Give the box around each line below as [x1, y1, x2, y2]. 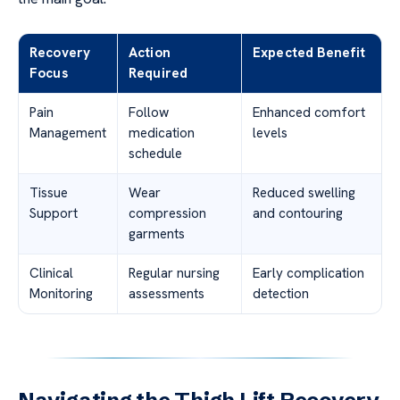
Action [129, 43, 171, 62]
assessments [129, 284, 204, 303]
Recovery [29, 43, 91, 62]
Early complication [253, 263, 364, 282]
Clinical [29, 263, 73, 282]
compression [129, 204, 206, 222]
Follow [129, 103, 169, 121]
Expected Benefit [253, 43, 366, 62]
